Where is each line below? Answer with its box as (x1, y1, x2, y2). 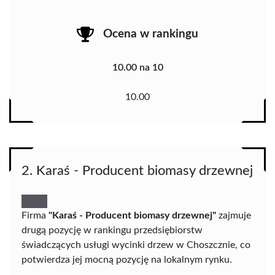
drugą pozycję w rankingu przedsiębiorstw (21, 225, 203, 236)
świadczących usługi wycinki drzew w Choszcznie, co (21, 240, 250, 250)
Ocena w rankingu (103, 28, 198, 40)
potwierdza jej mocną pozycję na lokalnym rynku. (21, 255, 232, 265)
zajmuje (216, 211, 251, 221)
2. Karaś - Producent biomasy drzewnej (21, 164, 253, 178)
